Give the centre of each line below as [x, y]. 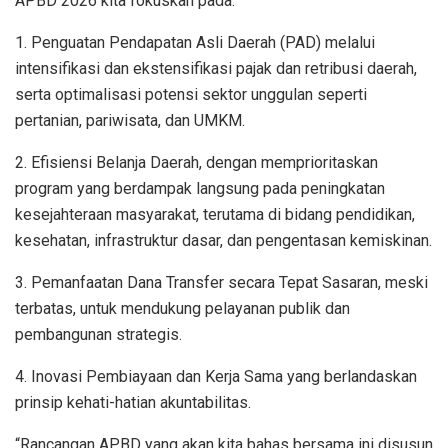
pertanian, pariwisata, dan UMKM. [130, 121]
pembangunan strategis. [98, 335]
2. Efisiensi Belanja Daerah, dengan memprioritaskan [196, 163]
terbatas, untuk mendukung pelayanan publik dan [182, 309]
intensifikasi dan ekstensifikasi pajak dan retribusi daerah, [216, 69]
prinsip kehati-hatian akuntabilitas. [133, 403]
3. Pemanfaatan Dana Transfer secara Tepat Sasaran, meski [221, 283]
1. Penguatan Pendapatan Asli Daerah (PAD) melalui [195, 43]
